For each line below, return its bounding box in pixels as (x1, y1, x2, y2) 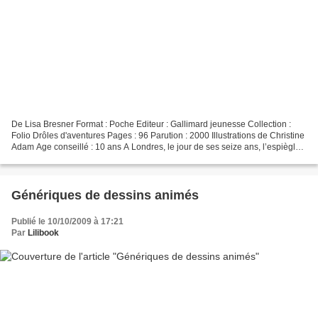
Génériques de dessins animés (11, 187, 199, 202)
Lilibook (28, 227, 59, 238)
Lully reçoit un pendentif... (11, 153, 110, 163)
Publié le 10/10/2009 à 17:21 (11, 216, 124, 226)
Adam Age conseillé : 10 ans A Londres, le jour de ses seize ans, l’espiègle (11, 141, 300, 152)
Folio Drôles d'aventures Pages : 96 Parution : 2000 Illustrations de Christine (11, 130, 305, 141)
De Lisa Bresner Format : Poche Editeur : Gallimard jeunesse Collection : (11, 119, 291, 129)
